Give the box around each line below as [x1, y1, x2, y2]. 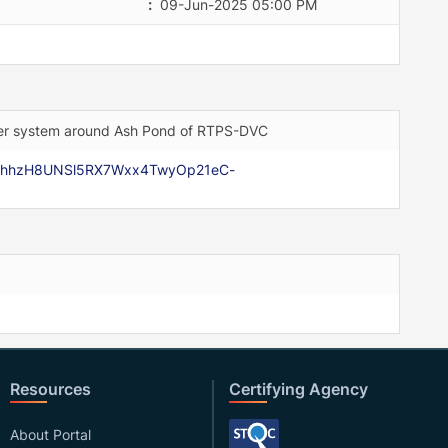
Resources [10, 378, 91, 399]
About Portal [10, 425, 91, 443]
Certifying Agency [229, 378, 368, 399]
